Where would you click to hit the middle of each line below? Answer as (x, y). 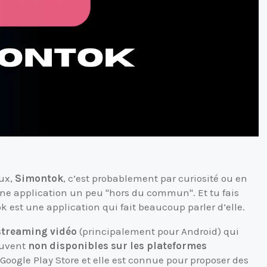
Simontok (39, 178)
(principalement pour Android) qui (158, 231)
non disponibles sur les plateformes (117, 245)
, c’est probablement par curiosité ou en (155, 178)
